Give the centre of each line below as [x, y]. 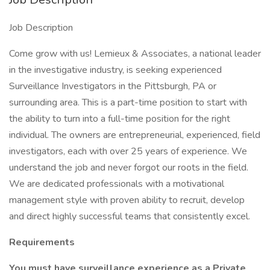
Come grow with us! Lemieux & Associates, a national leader [135, 54]
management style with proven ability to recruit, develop [127, 200]
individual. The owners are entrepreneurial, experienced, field [135, 135]
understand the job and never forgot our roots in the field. [129, 168]
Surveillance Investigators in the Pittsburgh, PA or [113, 86]
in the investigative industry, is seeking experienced [115, 70]
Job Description [41, 28]
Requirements [42, 242]
